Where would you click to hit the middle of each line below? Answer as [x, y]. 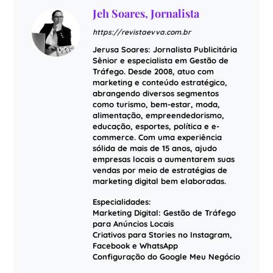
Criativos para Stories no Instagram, [162, 234]
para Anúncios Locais [133, 223]
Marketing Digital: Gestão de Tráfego [164, 212]
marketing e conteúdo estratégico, [160, 82]
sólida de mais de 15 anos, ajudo [154, 148]
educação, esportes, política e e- [156, 126]
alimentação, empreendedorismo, [158, 115]
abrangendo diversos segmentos [155, 93]
